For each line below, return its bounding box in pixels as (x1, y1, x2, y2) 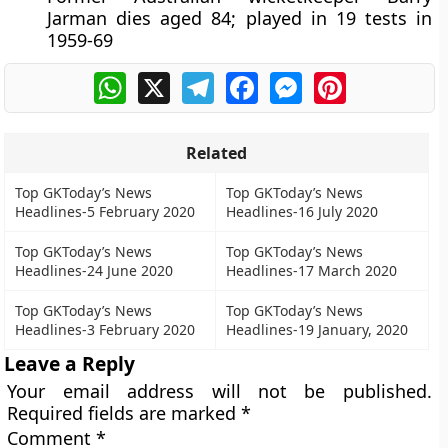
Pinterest (345, 69, 415, 91)
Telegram (213, 69, 285, 91)
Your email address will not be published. (7, 379, 432, 403)
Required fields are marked (7, 401, 242, 425)
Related (186, 142, 248, 164)
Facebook (257, 69, 331, 91)
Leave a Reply (4, 350, 136, 377)
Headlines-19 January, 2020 (226, 320, 409, 339)
